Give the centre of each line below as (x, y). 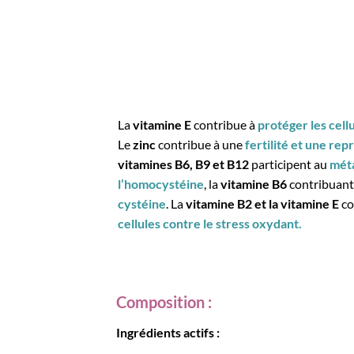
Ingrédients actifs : (168, 332)
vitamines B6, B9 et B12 (184, 164)
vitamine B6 (254, 184)
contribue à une (201, 145)
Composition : (164, 301)
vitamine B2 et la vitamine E (263, 204)
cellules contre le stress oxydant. (210, 224)
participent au (290, 164)
